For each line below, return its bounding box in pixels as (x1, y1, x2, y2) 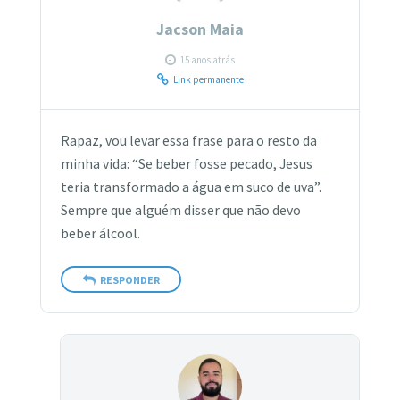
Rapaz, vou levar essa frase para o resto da (61, 132, 318, 150)
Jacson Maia (156, 20, 244, 40)
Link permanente (172, 72, 244, 86)
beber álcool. (61, 225, 141, 243)
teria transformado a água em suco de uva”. (61, 179, 322, 196)
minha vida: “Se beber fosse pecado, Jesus (61, 155, 313, 173)
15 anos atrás (180, 53, 235, 66)
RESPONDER (99, 272, 160, 287)
